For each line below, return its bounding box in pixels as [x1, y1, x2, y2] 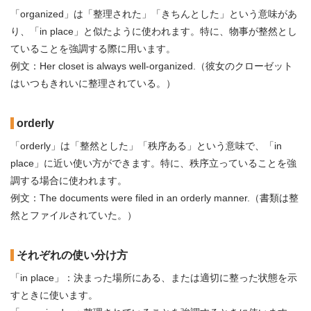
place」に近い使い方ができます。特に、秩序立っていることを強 [10, 158, 296, 169]
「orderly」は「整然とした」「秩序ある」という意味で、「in [10, 140, 282, 151]
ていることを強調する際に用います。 [10, 43, 176, 54]
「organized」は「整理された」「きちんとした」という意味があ [10, 8, 297, 19]
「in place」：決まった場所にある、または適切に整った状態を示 [10, 272, 297, 283]
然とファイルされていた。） [10, 210, 137, 221]
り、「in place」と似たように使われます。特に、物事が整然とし [10, 26, 297, 37]
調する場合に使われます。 [10, 175, 127, 186]
